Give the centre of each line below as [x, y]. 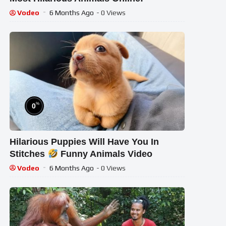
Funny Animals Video [105, 154]
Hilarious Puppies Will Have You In [84, 142]
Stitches [29, 154]
